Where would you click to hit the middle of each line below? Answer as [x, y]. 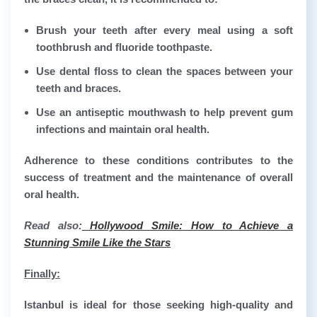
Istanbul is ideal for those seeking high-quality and [158, 305]
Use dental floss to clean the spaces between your [165, 71]
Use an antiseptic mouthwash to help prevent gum [165, 113]
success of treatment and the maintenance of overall [158, 178]
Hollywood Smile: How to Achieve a [188, 226]
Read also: [53, 226]
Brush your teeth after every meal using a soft [165, 30]
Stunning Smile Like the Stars [97, 243]
